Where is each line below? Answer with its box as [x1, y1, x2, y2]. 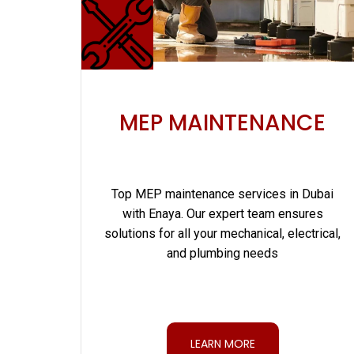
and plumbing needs [167, 246, 279, 262]
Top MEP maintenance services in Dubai [111, 186, 334, 202]
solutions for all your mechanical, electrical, [104, 226, 341, 242]
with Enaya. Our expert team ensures [122, 206, 323, 222]
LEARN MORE [190, 335, 255, 352]
